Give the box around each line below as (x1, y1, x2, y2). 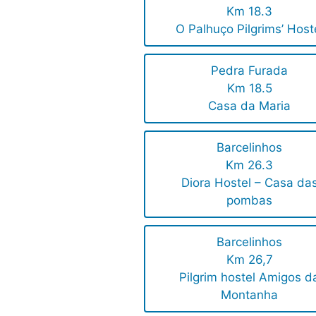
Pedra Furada (211, 63, 288, 78)
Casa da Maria (208, 99, 291, 114)
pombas (226, 193, 273, 208)
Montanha (221, 288, 279, 303)
